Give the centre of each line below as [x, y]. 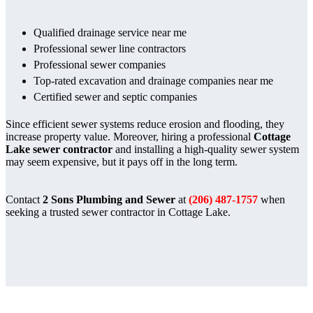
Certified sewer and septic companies [115, 96]
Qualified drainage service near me [110, 32]
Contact [24, 199]
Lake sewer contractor [59, 149]
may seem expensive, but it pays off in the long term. [122, 161]
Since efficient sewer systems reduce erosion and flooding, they [145, 124]
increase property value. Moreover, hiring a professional [130, 136]
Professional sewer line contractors [110, 48]
